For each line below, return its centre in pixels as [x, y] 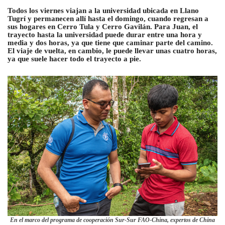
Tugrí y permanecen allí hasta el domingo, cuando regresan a [108, 19]
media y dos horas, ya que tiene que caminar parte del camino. [110, 43]
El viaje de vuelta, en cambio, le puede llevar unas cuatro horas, [112, 51]
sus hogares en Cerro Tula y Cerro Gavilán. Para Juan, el [103, 27]
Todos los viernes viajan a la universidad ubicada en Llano [103, 11]
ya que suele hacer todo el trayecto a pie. [74, 59]
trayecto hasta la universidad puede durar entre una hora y [105, 35]
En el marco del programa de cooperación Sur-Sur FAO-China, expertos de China [113, 220]
